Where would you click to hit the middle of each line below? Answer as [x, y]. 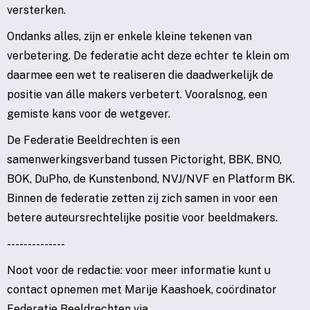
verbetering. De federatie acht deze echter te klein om [148, 56]
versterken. [40, 10]
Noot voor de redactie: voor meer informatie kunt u [139, 271]
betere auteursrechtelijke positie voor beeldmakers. [142, 218]
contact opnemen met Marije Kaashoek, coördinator [142, 290]
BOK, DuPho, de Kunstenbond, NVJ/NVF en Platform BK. [151, 179]
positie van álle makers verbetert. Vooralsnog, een [137, 95]
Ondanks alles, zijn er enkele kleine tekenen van [129, 37]
